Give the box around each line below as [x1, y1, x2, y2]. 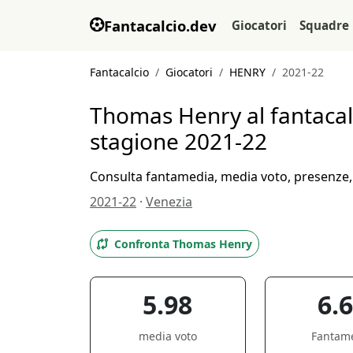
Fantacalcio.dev [104, 15, 216, 35]
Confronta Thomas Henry [114, 236, 252, 251]
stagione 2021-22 [90, 125, 267, 156]
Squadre [299, 17, 349, 33]
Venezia [146, 192, 192, 210]
